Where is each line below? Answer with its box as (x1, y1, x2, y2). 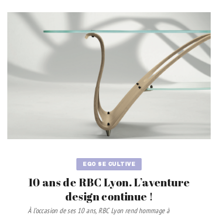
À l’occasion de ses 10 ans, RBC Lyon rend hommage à (28, 205, 170, 215)
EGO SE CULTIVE (83, 161, 135, 167)
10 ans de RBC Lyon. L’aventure (28, 175, 190, 189)
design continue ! (65, 189, 153, 203)
